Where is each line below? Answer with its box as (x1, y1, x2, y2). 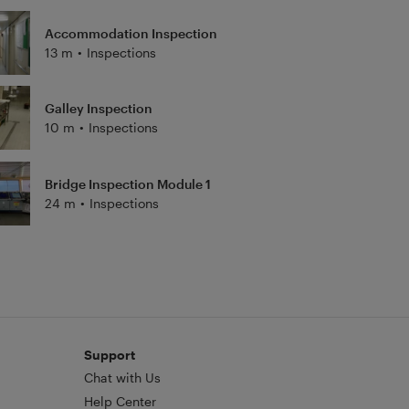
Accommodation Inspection (44, 25, 217, 41)
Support (83, 346, 135, 362)
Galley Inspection (44, 100, 152, 117)
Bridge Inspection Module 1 (44, 175, 211, 192)
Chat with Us (83, 369, 161, 385)
